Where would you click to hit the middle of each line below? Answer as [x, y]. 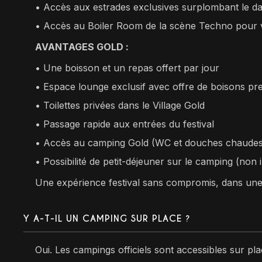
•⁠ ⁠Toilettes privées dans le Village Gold [120, 105]
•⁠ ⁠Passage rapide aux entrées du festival [125, 124]
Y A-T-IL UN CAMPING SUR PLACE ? [107, 218]
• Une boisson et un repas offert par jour [127, 68]
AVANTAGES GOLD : [82, 46]
